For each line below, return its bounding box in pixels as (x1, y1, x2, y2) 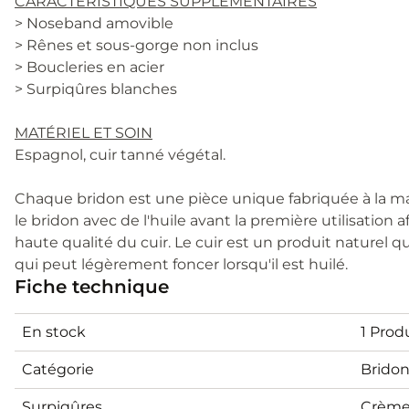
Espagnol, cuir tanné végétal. (15, 145, 225, 163)
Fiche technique (15, 275, 169, 298)
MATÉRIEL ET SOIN (15, 123, 152, 142)
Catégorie (22, 360, 94, 378)
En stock (22, 322, 86, 341)
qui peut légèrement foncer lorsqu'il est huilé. (15, 255, 348, 273)
